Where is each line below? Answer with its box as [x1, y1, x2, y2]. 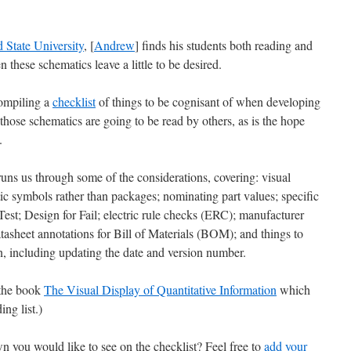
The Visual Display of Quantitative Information [44, 281, 277, 298]
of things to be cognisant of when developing [96, 93, 320, 110]
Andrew [94, 37, 135, 53]
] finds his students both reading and [135, 37, 313, 53]
